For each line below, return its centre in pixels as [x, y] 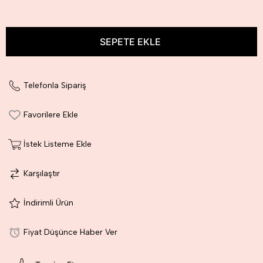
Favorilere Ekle [51, 115]
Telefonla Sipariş [55, 86]
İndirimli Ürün [48, 203]
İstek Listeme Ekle [58, 144]
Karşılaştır [42, 174]
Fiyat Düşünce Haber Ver [70, 232]
